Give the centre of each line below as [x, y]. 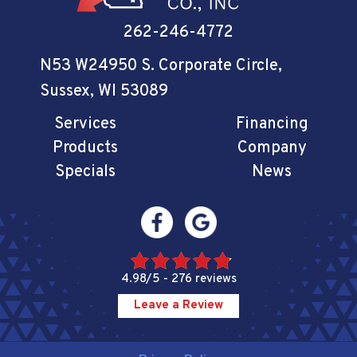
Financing [272, 125]
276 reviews [204, 280]
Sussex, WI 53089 [104, 92]
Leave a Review [178, 306]
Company [272, 149]
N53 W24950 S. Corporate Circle [159, 67]
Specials [85, 173]
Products [85, 149]
